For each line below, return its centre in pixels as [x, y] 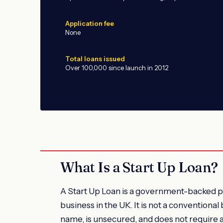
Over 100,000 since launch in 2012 [117, 68]
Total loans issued [95, 59]
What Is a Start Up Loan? [139, 167]
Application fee [90, 24]
